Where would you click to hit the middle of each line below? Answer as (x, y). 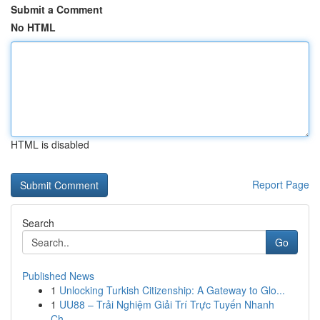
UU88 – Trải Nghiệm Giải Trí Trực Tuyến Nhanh (167, 304)
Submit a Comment (57, 9)
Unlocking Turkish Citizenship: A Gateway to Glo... (172, 290)
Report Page (281, 184)
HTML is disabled (50, 144)
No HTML (33, 27)
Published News (58, 276)
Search (38, 223)
